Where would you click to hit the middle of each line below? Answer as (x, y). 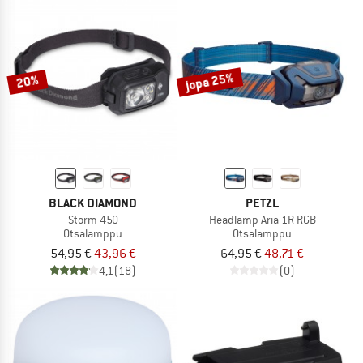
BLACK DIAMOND (93, 203)
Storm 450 (93, 220)
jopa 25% (210, 82)
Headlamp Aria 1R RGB (262, 220)
